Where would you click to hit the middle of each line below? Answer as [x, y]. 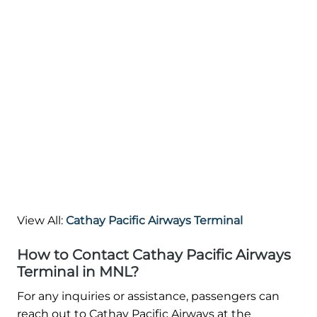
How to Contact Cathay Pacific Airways [154, 255]
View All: [41, 221]
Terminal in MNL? [78, 272]
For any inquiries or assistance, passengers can [148, 296]
